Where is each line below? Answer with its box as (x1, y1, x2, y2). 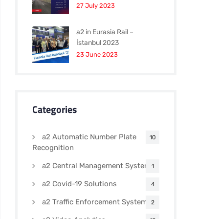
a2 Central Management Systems (42, 161, 154, 170)
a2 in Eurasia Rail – (76, 28, 133, 36)
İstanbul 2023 (76, 39, 119, 47)
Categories (32, 102, 77, 117)
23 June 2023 (76, 51, 118, 58)
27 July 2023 (76, 2, 115, 9)
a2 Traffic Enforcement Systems (42, 197, 151, 206)
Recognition (32, 143, 74, 152)
